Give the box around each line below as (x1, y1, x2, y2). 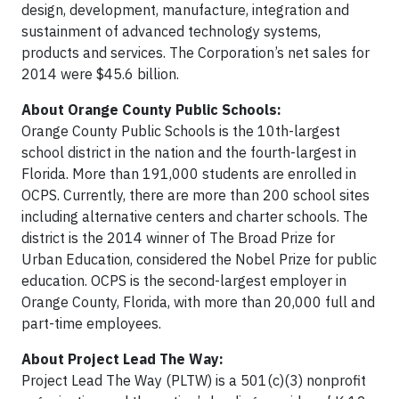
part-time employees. (21, 314, 161, 332)
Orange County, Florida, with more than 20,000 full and (21, 293, 375, 311)
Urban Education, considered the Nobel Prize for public (21, 250, 377, 268)
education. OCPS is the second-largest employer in (21, 272, 346, 289)
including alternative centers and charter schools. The (21, 208, 368, 225)
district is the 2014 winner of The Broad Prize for (21, 229, 335, 247)
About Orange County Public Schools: (21, 101, 285, 118)
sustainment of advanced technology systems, (21, 22, 321, 40)
